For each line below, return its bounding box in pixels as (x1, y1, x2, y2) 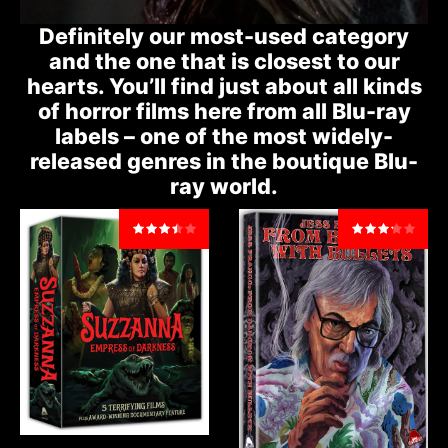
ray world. (170, 173, 278, 200)
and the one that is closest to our (48, 48, 400, 75)
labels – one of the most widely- (55, 123, 393, 150)
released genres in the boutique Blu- (30, 148, 418, 175)
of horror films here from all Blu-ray (37, 98, 411, 125)
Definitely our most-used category (39, 23, 409, 50)
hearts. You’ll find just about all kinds (26, 73, 422, 100)
